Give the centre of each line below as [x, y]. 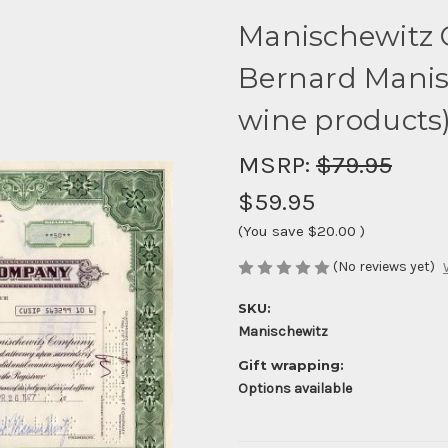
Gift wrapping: [291, 365]
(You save [271, 230]
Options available [295, 389]
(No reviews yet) [384, 266]
